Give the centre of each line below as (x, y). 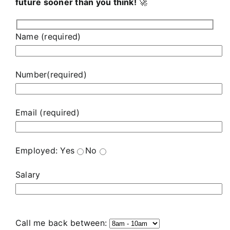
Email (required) (47, 112)
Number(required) (51, 74)
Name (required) (48, 36)
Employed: (38, 150)
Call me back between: (63, 223)
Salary (28, 174)
